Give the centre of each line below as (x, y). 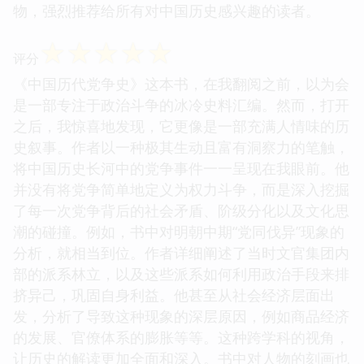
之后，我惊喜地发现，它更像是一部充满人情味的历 (181, 126)
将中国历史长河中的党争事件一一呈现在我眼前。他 (181, 168)
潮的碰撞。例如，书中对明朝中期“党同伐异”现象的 (179, 231)
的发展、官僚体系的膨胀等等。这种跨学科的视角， (181, 337)
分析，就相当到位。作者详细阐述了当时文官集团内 (181, 252)
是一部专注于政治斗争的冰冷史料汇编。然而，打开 (181, 104)
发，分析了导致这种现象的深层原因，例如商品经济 (181, 316)
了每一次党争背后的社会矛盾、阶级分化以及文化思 (181, 210)
